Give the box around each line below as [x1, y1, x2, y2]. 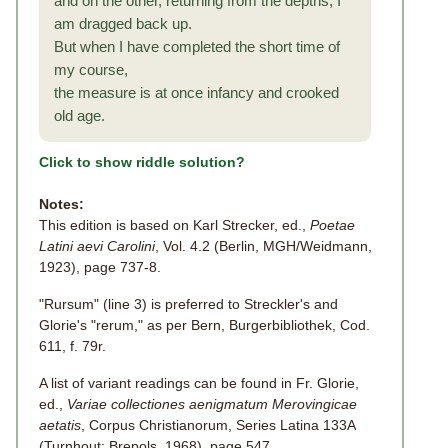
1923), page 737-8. [39, 259, 161, 275]
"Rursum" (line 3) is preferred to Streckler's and [39, 296, 338, 312]
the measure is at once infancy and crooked [54, 84, 339, 101]
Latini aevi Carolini [39, 238, 155, 254]
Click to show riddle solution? [39, 154, 245, 170]
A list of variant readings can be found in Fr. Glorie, [39, 375, 359, 391]
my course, [54, 61, 128, 78]
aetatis [39, 417, 81, 433]
